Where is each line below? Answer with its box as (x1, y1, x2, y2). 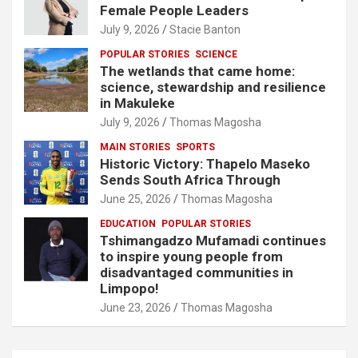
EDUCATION (100, 218, 156, 230)
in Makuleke (100, 95, 175, 112)
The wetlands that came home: (100, 63, 295, 80)
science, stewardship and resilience (100, 79, 326, 96)
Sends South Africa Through (100, 172, 280, 189)
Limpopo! (100, 280, 159, 297)
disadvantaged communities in (100, 265, 293, 281)
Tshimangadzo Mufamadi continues (100, 233, 326, 249)
